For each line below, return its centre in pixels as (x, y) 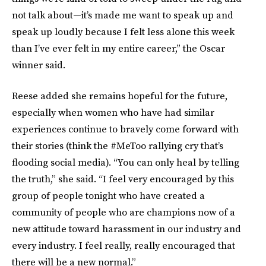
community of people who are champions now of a (123, 212)
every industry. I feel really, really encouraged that (123, 245)
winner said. (39, 65)
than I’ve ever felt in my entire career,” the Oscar (118, 48)
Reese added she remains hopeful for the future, (120, 96)
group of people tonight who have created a (108, 195)
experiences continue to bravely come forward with (125, 129)
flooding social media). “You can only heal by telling (126, 162)
